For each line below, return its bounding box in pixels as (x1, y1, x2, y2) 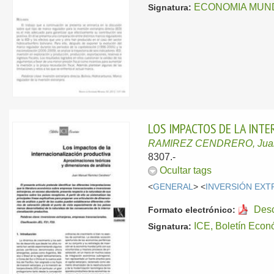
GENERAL (153, 182, 194, 191)
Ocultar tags (160, 165, 212, 176)
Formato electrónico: (148, 204, 236, 215)
